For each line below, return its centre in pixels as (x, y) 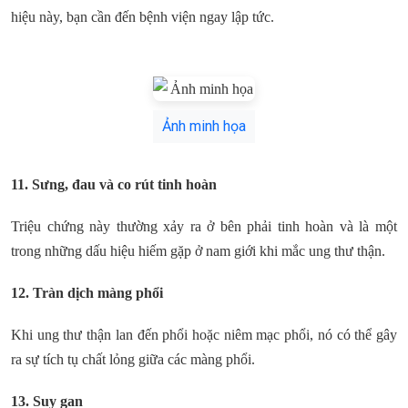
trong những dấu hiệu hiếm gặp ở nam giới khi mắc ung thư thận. (198, 250)
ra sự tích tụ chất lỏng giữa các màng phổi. (133, 360)
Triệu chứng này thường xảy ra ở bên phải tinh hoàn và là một (204, 226)
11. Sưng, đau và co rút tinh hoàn (116, 184)
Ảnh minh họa (204, 126)
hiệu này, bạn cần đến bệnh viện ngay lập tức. (143, 17)
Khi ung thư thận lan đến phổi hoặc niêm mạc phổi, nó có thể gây (204, 335)
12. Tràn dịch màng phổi (89, 292)
